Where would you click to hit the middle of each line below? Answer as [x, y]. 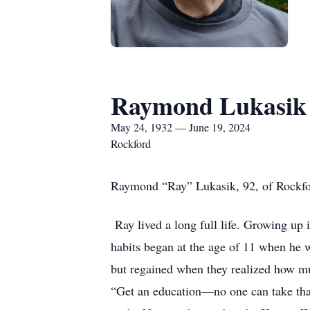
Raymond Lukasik [209, 105]
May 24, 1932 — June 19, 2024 [181, 127]
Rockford [131, 144]
